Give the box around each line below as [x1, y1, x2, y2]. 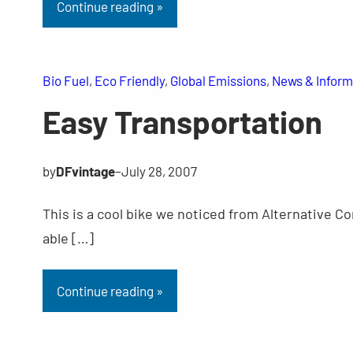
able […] [42, 229, 94, 247]
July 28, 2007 [121, 163, 197, 180]
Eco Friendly [94, 72, 165, 89]
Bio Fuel [42, 72, 89, 89]
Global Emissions [169, 72, 266, 89]
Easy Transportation [42, 102, 322, 141]
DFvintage [55, 163, 115, 180]
